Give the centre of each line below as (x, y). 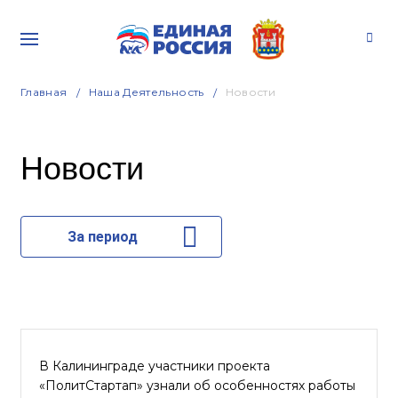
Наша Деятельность (146, 92)
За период (102, 237)
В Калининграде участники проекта (155, 366)
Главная (44, 92)
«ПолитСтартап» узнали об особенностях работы (197, 386)
